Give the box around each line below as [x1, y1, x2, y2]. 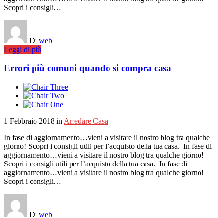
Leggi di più [4, 45, 41, 54]
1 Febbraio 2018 [4, 117, 54, 125]
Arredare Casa [64, 117, 108, 125]
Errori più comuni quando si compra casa [4, 63, 171, 73]
